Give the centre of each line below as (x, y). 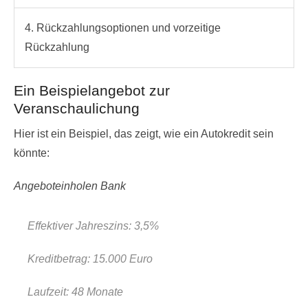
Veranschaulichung (77, 108)
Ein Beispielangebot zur (92, 90)
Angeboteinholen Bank (70, 186)
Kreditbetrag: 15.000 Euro (90, 258)
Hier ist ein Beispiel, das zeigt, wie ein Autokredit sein (144, 133)
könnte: (32, 153)
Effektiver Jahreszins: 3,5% (93, 225)
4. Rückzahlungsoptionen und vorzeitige (123, 27)
